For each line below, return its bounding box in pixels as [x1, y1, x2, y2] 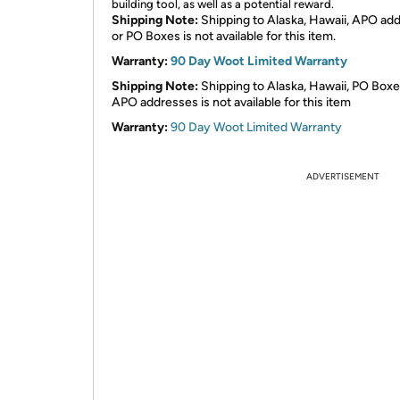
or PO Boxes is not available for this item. [112, 29, 336, 44]
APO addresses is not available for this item [112, 95, 351, 110]
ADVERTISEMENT [306, 171, 379, 182]
